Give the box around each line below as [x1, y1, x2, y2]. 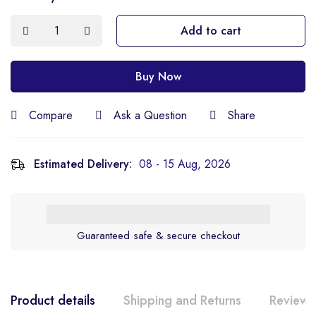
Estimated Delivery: [34, 156, 132, 172]
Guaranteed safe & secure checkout [76, 228, 240, 244]
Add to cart [181, 23, 241, 39]
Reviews [269, 291, 315, 310]
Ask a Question [114, 107, 187, 123]
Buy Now [135, 68, 181, 85]
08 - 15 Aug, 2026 [139, 156, 231, 172]
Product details [11, 291, 95, 310]
